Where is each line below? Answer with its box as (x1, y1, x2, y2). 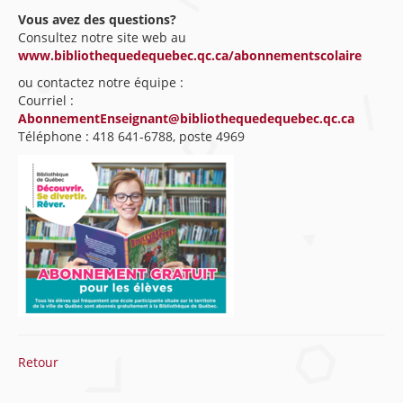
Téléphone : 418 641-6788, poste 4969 (18, 128, 245, 145)
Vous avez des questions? (18, 11, 176, 28)
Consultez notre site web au (18, 29, 186, 46)
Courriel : (18, 92, 74, 109)
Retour (18, 354, 58, 371)
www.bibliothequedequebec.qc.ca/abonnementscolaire (18, 47, 362, 64)
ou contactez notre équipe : (18, 74, 184, 91)
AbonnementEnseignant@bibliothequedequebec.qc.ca (18, 110, 354, 127)
